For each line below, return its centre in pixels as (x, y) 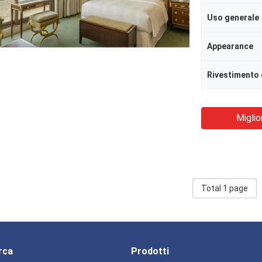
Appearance (230, 46)
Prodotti (150, 251)
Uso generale (233, 18)
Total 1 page (225, 188)
